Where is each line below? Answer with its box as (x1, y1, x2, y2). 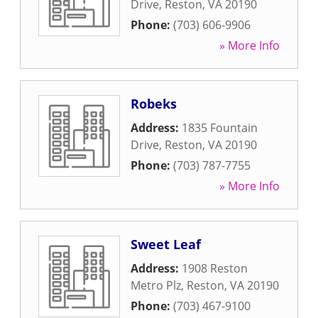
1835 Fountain (182, 120, 258, 136)
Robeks (131, 95, 177, 112)
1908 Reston (182, 261, 248, 276)
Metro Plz (131, 278, 181, 293)
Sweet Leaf (131, 236, 201, 253)
